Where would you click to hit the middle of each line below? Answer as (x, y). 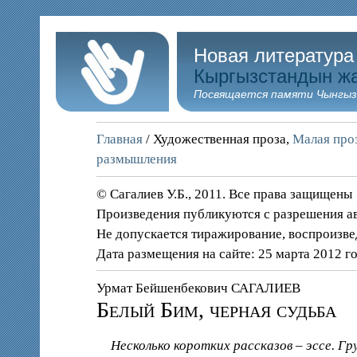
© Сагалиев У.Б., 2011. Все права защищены (225, 194)
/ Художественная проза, (218, 139)
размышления (137, 159)
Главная (120, 139)
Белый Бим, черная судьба (217, 309)
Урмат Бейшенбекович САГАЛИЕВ (199, 288)
